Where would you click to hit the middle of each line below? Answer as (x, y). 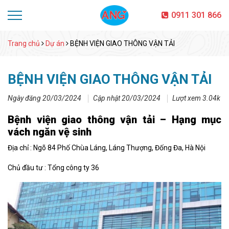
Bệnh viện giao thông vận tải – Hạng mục (114, 120)
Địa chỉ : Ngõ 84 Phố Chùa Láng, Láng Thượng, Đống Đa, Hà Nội (107, 148)
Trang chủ (24, 43)
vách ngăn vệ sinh (50, 132)
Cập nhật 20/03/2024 (127, 98)
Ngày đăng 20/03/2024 (44, 98)
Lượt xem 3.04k (196, 98)
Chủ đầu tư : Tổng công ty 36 (53, 168)
